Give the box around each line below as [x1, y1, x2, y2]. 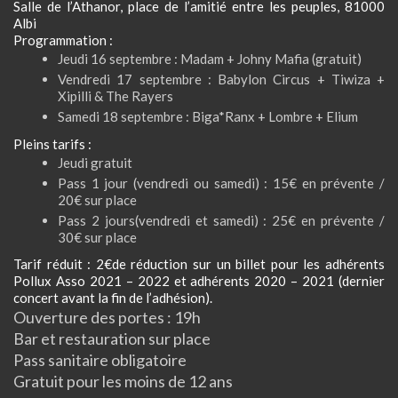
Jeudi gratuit [58, 154, 132, 171]
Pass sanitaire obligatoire [13, 350, 187, 370]
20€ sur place [58, 191, 137, 208]
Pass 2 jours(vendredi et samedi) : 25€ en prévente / [58, 211, 385, 228]
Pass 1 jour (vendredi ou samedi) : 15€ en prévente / [58, 174, 385, 191]
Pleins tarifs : [13, 135, 92, 152]
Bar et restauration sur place [13, 329, 211, 348]
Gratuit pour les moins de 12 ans [13, 371, 233, 391]
